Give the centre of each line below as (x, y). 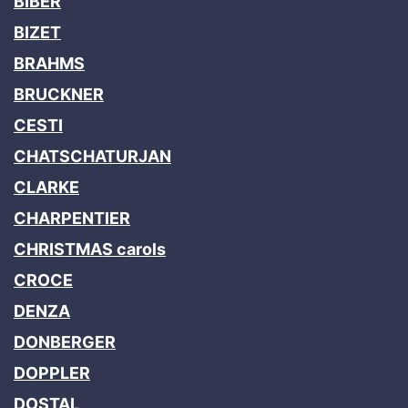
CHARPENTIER (72, 218)
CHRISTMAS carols (90, 249)
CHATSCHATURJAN (92, 156)
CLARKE (46, 187)
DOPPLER (52, 372)
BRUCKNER (59, 94)
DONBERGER (65, 342)
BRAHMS (49, 63)
